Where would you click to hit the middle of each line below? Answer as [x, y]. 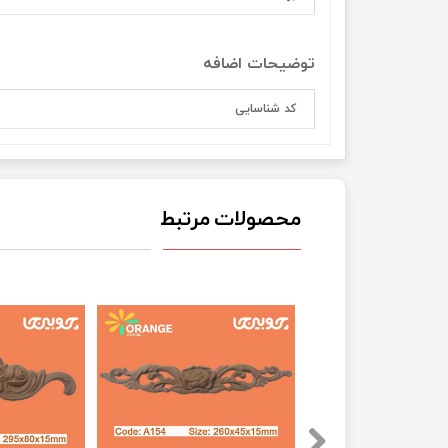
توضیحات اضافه [259, 63]
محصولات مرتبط [230, 219]
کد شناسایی [265, 108]
